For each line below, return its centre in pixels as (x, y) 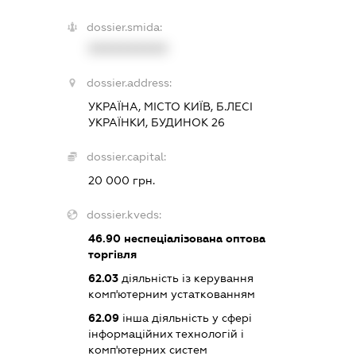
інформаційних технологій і (166, 334)
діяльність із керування (186, 278)
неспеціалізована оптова (193, 238)
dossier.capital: (127, 157)
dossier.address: (130, 83)
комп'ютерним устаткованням (172, 294)
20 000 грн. (122, 180)
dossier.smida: (125, 27)
